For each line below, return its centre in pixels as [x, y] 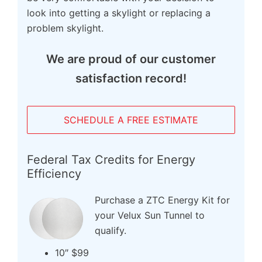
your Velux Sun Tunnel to [150, 216]
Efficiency [54, 174]
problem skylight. [65, 28]
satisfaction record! [131, 79]
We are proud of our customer [131, 59]
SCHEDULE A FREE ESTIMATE [131, 120]
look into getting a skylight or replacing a [119, 13]
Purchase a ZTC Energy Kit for [162, 200]
